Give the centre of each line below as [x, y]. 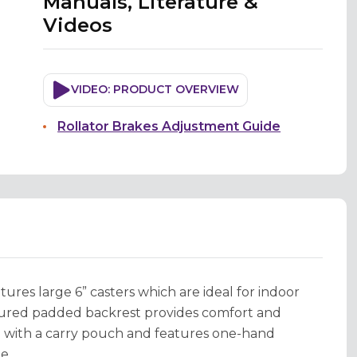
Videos [78, 25]
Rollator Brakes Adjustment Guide [169, 126]
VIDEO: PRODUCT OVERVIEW [155, 90]
